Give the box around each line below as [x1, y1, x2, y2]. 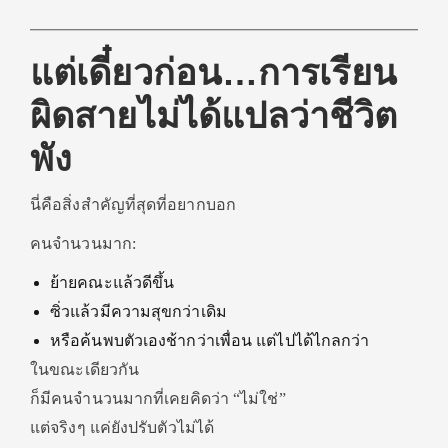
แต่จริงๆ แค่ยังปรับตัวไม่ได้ [30, 419, 214, 436]
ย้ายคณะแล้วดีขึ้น [50, 274, 175, 291]
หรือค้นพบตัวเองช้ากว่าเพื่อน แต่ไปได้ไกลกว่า [50, 332, 370, 349]
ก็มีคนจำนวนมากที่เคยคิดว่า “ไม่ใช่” [30, 390, 286, 407]
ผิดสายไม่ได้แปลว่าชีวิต [30, 95, 397, 136]
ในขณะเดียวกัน [30, 361, 140, 378]
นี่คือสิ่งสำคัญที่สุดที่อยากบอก [30, 196, 236, 213]
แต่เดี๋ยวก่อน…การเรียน [30, 52, 397, 93]
